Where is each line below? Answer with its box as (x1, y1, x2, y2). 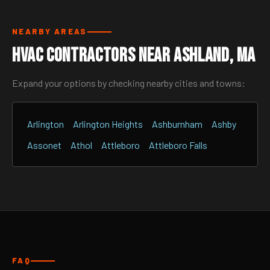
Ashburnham (152, 118, 202, 130)
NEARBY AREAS (12, 27, 87, 36)
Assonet (27, 139, 61, 151)
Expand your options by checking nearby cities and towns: (12, 77, 245, 89)
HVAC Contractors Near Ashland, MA (12, 44, 256, 67)
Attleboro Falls (149, 139, 207, 151)
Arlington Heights (73, 118, 143, 130)
